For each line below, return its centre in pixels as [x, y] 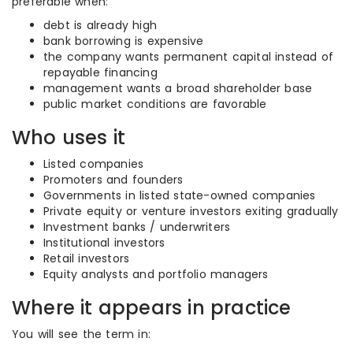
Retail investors [87, 258]
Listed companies [94, 164]
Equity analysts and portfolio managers [156, 274]
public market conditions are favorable [155, 104]
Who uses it [69, 137]
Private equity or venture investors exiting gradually [191, 211]
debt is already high [100, 25]
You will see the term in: [81, 334]
